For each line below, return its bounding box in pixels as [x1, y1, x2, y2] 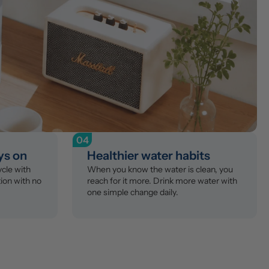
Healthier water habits [87, 148, 210, 163]
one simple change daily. [87, 186, 178, 198]
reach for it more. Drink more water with [87, 175, 237, 186]
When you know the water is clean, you [87, 163, 233, 175]
